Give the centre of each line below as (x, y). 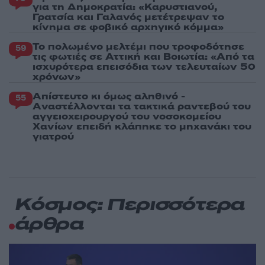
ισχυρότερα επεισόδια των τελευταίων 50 (144, 67)
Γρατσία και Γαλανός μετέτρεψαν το (128, 17)
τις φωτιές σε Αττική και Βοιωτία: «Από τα (143, 56)
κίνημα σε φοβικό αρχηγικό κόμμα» (128, 27)
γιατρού (53, 136)
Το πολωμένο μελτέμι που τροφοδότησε (138, 46)
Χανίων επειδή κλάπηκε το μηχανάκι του (142, 126)
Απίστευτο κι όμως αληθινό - (109, 96)
